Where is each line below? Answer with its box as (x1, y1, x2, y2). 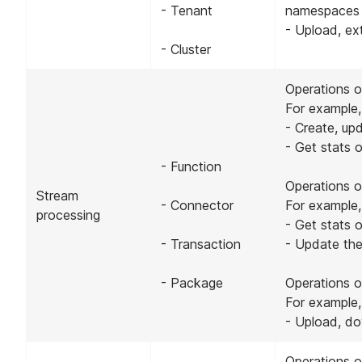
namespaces (285, 2, 360, 19)
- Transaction (161, 235, 241, 252)
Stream (36, 187, 78, 204)
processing (36, 206, 100, 223)
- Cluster (161, 40, 211, 57)
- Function (161, 158, 221, 175)
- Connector (161, 196, 234, 213)
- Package (161, 274, 223, 291)
